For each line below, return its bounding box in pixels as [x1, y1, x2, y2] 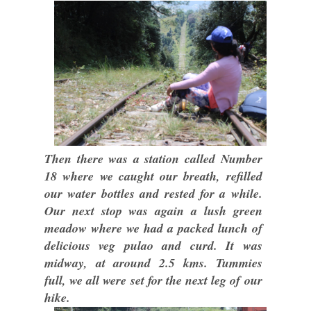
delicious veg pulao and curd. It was [44, 237, 262, 255]
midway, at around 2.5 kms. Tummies [44, 254, 262, 272]
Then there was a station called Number [44, 150, 262, 168]
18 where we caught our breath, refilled [44, 167, 262, 185]
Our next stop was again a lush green [44, 202, 262, 220]
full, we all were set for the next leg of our [44, 271, 262, 289]
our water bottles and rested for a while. [44, 185, 262, 203]
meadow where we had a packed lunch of [44, 219, 262, 237]
